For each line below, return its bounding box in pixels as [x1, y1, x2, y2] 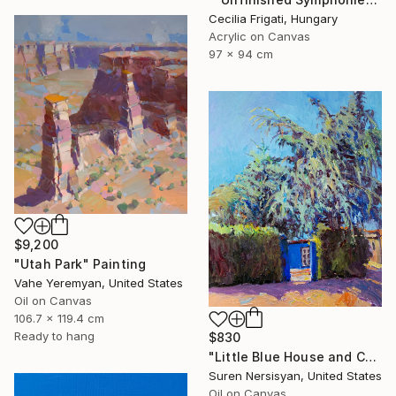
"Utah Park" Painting [14, 256, 147, 272]
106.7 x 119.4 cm [14, 311, 104, 326]
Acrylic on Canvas [209, 28, 310, 43]
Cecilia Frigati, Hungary [209, 11, 338, 26]
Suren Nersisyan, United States [209, 369, 382, 384]
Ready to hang [14, 329, 95, 344]
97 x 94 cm [209, 46, 273, 61]
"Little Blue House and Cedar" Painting [364, 349, 377, 365]
